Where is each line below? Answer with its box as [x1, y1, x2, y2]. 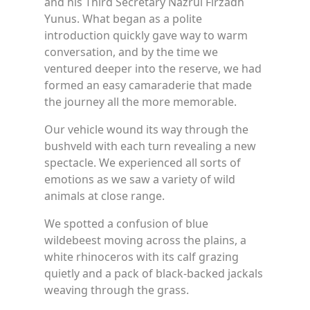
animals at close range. [44, 188, 167, 204]
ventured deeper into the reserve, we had [44, 61, 262, 77]
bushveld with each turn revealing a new [44, 138, 256, 154]
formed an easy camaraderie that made [44, 77, 252, 93]
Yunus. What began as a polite [44, 11, 202, 27]
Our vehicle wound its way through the [44, 122, 248, 138]
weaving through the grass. [44, 282, 192, 298]
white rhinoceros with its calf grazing [44, 249, 239, 265]
